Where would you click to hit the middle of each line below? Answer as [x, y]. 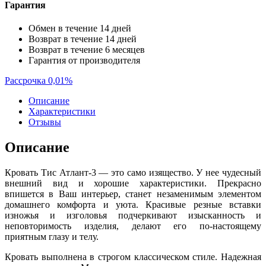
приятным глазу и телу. [52, 236]
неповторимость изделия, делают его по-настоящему [133, 226]
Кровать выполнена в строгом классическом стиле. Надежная [133, 256]
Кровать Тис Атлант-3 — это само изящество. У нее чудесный [133, 172]
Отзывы [45, 122]
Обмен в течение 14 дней [80, 28]
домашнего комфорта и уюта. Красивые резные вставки [133, 204]
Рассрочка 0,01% [39, 81]
